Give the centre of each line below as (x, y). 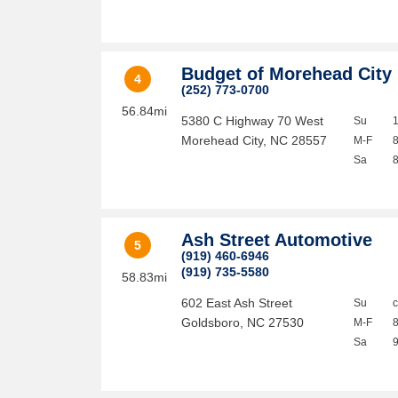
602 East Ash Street (237, 303)
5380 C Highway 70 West (253, 121)
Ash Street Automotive (277, 240)
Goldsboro (211, 322)
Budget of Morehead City (287, 74)
